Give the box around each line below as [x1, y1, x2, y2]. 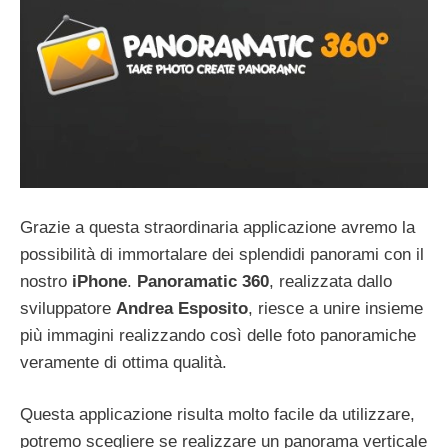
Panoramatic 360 [137, 271, 269, 291]
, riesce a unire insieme [248, 298, 423, 318]
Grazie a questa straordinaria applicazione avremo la [20, 217, 415, 237]
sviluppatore [20, 298, 116, 318]
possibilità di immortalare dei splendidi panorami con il [20, 244, 424, 264]
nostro [20, 271, 72, 291]
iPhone [72, 271, 127, 291]
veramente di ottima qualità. [20, 352, 227, 372]
